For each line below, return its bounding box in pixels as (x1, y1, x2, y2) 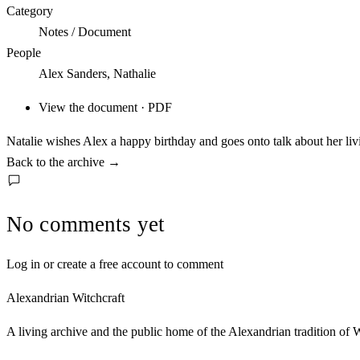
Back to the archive (6, 155, 108, 170)
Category (6, 4, 53, 18)
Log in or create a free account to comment (6, 256, 223, 271)
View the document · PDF (39, 100, 172, 115)
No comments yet (6, 211, 166, 236)
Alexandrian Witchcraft (6, 290, 125, 305)
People (6, 46, 41, 60)
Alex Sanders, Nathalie (39, 67, 156, 81)
